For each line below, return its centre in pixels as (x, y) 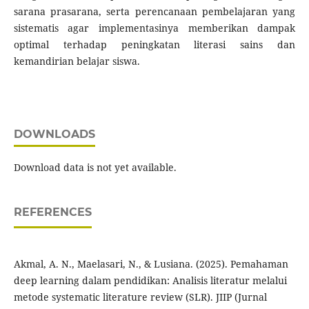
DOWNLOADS (54, 134)
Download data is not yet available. (95, 168)
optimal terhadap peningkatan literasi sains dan (154, 45)
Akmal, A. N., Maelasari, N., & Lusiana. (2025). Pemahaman (151, 264)
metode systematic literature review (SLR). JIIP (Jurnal (140, 297)
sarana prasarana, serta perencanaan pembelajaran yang (154, 12)
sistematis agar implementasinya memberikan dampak (154, 28)
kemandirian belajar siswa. (77, 61)
